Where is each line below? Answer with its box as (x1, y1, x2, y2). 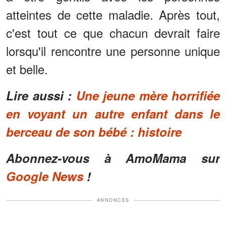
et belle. (6, 60, 48, 78)
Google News (6, 167, 83, 185)
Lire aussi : (6, 87, 76, 104)
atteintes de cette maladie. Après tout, (6, 6, 220, 24)
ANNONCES (96, 197, 130, 204)
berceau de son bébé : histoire (6, 123, 182, 141)
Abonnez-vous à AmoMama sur (6, 149, 220, 167)
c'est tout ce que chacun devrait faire (6, 24, 220, 42)
